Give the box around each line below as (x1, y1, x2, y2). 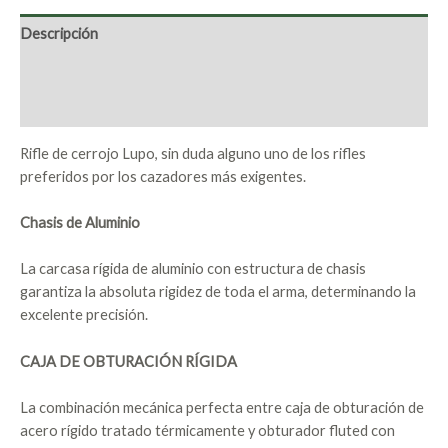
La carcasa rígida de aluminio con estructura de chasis (20, 260, 366, 278)
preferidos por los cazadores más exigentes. (20, 167, 306, 185)
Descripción (20, 24, 98, 42)
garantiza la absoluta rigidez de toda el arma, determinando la (20, 283, 416, 301)
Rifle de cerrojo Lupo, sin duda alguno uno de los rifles (20, 144, 366, 162)
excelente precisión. (20, 306, 148, 324)
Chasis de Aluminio (20, 213, 140, 231)
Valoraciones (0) (20, 99, 124, 117)
